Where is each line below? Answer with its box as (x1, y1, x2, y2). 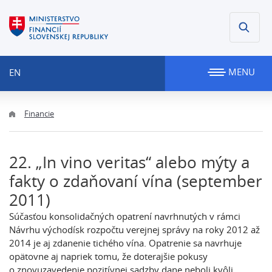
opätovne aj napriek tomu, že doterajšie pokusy (9, 250, 208, 262)
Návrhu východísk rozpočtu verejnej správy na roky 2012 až (9, 223, 260, 236)
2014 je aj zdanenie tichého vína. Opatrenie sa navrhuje (9, 237, 242, 249)
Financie (24, 108, 54, 119)
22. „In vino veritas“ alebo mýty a (9, 152, 250, 173)
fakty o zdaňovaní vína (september (9, 171, 262, 192)
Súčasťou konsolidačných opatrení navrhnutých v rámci (9, 210, 240, 222)
